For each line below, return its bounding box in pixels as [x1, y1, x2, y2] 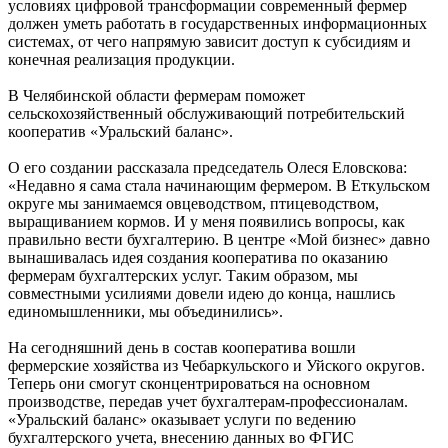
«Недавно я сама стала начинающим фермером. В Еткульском [8, 177, 430, 195]
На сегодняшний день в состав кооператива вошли [8, 339, 356, 357]
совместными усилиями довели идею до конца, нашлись [8, 285, 395, 303]
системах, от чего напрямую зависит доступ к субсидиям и [8, 33, 411, 51]
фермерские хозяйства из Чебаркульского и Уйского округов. [8, 357, 425, 375]
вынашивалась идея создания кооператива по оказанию [8, 249, 388, 267]
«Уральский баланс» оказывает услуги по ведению [8, 411, 356, 429]
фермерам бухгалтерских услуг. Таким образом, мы [8, 267, 358, 285]
